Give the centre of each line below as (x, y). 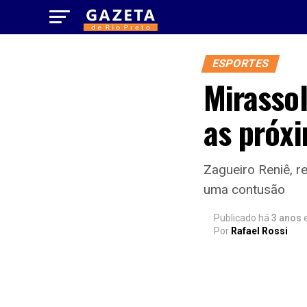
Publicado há (242, 218)
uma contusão (244, 189)
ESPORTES (241, 63)
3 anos (286, 218)
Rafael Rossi (259, 231)
